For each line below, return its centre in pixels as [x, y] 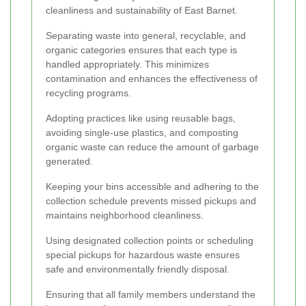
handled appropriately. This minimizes [127, 65]
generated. [69, 162]
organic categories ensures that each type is [141, 50]
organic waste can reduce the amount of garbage [152, 147]
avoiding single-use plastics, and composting [142, 133]
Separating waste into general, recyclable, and [146, 36]
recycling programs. [88, 93]
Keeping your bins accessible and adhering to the [152, 187]
